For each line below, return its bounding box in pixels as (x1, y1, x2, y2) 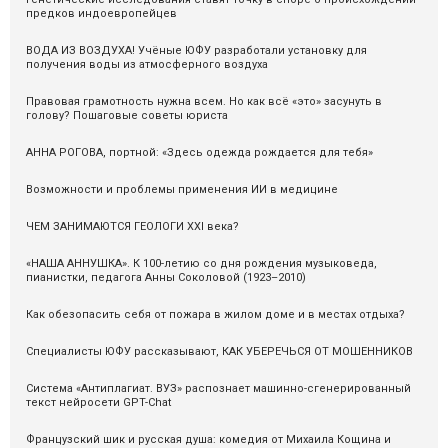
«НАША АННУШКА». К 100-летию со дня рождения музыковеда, (26, 257, 377, 271)
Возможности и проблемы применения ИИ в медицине (26, 183, 338, 197)
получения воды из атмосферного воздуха (26, 58, 268, 72)
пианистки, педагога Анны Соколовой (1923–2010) (26, 271, 306, 285)
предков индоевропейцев (26, 7, 177, 21)
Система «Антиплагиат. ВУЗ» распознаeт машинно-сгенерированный (26, 382, 411, 396)
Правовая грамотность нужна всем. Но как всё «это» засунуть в (26, 95, 382, 109)
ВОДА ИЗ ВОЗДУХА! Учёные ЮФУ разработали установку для (26, 44, 367, 58)
